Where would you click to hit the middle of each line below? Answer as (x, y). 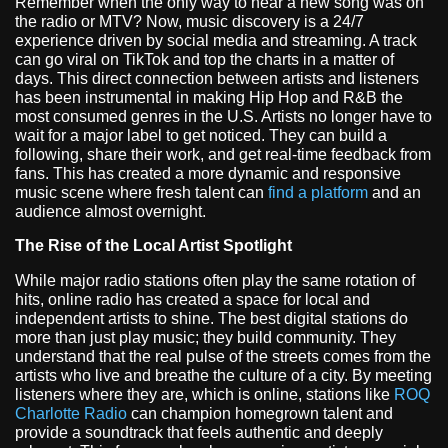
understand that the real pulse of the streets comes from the (223, 356)
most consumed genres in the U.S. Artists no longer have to (223, 117)
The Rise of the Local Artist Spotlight (153, 245)
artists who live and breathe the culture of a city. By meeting (223, 375)
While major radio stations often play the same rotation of (215, 280)
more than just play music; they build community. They (205, 337)
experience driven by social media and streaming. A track (216, 41)
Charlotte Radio (71, 413)
